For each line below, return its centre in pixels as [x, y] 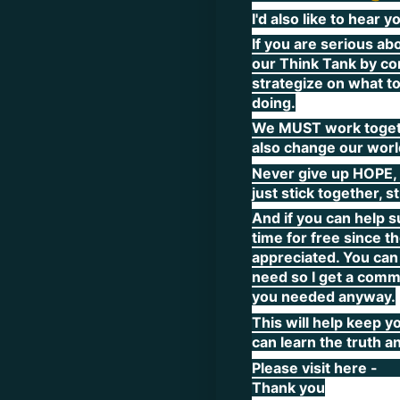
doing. [274, 102]
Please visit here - [318, 367]
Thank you [288, 387]
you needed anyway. [324, 297]
